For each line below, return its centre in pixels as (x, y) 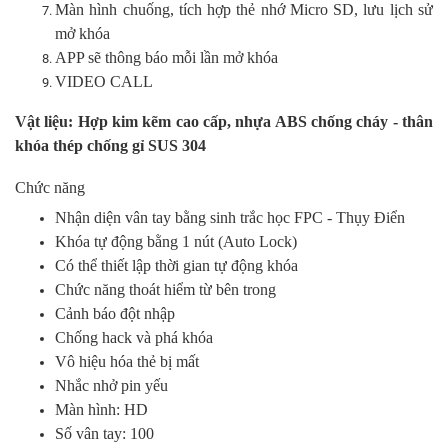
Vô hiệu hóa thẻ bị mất (129, 362)
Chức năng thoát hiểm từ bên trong (165, 290)
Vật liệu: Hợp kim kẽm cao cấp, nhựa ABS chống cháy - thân (224, 122)
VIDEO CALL (104, 82)
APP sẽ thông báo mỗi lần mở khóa (168, 58)
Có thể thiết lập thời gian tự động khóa (176, 266)
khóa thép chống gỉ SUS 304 (110, 146)
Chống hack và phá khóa (134, 338)
